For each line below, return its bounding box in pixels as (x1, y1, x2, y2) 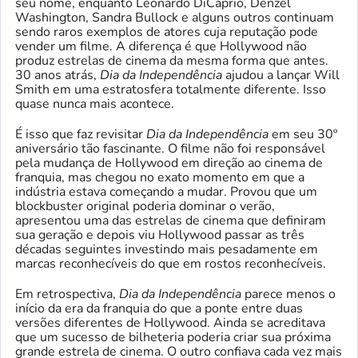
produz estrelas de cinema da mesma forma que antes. (15, 51, 328, 70)
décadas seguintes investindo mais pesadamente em (15, 240, 318, 258)
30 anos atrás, (15, 66, 100, 84)
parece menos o (241, 284, 336, 303)
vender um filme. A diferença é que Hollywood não (15, 37, 307, 55)
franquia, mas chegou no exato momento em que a (15, 168, 304, 186)
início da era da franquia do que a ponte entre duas (15, 299, 303, 317)
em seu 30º (268, 125, 337, 143)
